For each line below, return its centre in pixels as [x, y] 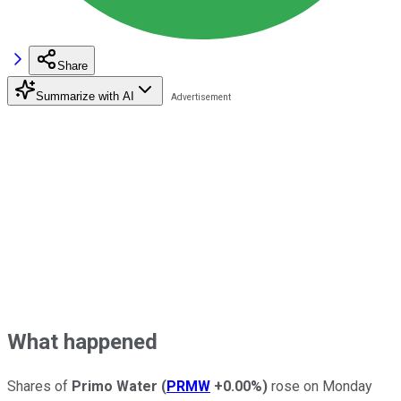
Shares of [39, 386]
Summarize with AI [85, 96]
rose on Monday [320, 386]
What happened [82, 341]
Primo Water [116, 386]
